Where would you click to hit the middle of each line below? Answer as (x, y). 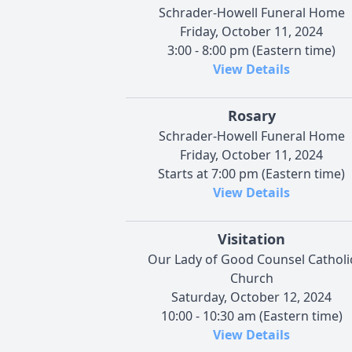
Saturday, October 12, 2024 (251, 297)
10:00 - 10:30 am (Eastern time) (251, 315)
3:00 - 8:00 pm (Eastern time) (251, 50)
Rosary (251, 115)
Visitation (251, 238)
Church (251, 278)
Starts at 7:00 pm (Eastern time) (251, 173)
